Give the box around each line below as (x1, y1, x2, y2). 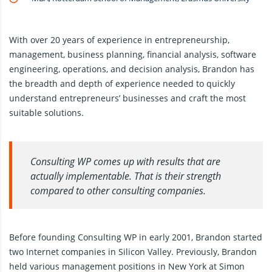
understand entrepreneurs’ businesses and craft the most (9, 92, 246, 104)
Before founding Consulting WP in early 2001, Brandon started (9, 231, 262, 243)
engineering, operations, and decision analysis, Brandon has (9, 63, 254, 75)
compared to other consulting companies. (30, 184, 206, 198)
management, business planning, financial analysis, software (9, 49, 256, 61)
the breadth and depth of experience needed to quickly (9, 78, 235, 90)
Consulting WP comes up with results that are (30, 155, 220, 169)
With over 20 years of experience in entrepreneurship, (9, 34, 229, 46)
